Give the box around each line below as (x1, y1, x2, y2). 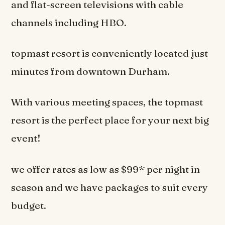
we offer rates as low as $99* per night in (11, 163, 200, 175)
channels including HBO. (11, 16, 127, 29)
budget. (11, 199, 47, 211)
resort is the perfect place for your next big (11, 114, 209, 127)
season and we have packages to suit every (11, 181, 208, 193)
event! (11, 132, 41, 145)
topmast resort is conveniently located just (11, 47, 208, 60)
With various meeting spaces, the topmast (11, 96, 203, 108)
